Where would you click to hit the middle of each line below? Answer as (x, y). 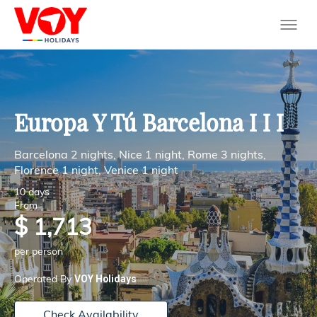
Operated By (44, 279)
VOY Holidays (105, 278)
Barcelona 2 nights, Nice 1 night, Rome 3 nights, (140, 156)
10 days (32, 193)
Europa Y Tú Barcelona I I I (149, 125)
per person (39, 253)
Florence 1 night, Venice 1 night (96, 171)
